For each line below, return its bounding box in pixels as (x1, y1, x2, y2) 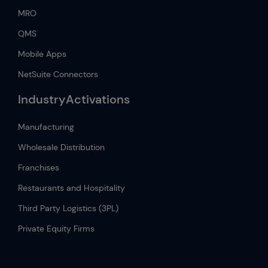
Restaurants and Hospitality (18, 182, 125, 194)
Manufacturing (18, 121, 74, 133)
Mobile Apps (18, 48, 66, 60)
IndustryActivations (18, 92, 130, 108)
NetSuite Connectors (18, 69, 98, 80)
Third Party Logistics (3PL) (18, 203, 118, 214)
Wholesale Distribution (18, 142, 105, 153)
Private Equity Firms (18, 223, 95, 234)
